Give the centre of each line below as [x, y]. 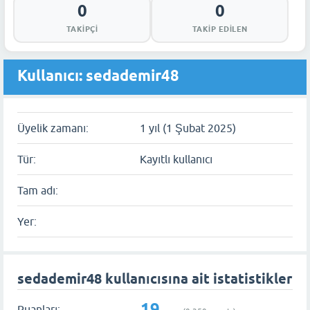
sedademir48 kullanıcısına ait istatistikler [155, 279]
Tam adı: [38, 190]
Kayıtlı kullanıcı [176, 159]
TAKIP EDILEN [220, 29]
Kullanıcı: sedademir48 [98, 75]
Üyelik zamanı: [53, 128]
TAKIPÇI [82, 29]
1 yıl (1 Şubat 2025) [188, 128]
